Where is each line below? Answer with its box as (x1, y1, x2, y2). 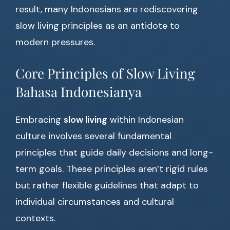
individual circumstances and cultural (15, 196, 174, 208)
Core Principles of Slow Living (15, 64, 195, 83)
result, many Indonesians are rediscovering (15, 3, 198, 16)
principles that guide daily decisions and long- (15, 146, 213, 159)
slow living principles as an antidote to (15, 20, 180, 32)
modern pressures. (15, 36, 95, 49)
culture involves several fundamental (15, 130, 171, 143)
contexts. (15, 212, 55, 225)
